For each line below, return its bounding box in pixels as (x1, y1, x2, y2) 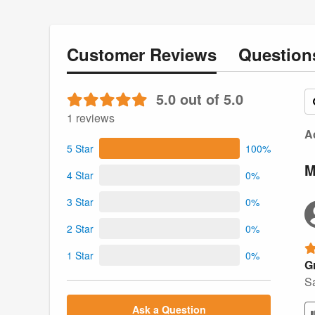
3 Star (67, 194, 94, 209)
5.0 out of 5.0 (156, 89, 243, 110)
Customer (67, 41, 150, 66)
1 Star (67, 247, 94, 262)
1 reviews (67, 110, 115, 127)
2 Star (67, 221, 94, 236)
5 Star (67, 141, 94, 155)
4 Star (67, 167, 94, 182)
